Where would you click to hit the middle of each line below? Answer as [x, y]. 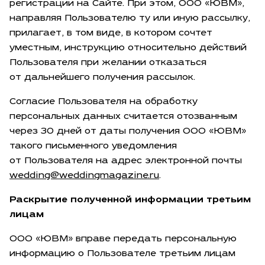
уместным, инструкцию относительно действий [128, 48]
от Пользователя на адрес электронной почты [126, 161]
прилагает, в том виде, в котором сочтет [111, 33]
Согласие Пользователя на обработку [104, 102]
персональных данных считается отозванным [123, 117]
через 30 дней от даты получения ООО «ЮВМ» [128, 132]
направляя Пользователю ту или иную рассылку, [130, 19]
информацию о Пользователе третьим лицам [122, 254]
